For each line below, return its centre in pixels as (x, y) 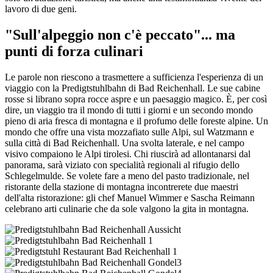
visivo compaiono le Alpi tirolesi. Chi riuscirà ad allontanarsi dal (128, 154)
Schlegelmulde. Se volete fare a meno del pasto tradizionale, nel (127, 175)
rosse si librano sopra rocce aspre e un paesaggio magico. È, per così (136, 99)
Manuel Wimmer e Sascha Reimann (186, 197)
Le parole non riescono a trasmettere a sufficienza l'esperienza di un (134, 77)
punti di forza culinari (74, 51)
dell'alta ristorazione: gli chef (61, 197)
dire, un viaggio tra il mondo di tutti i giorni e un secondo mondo (129, 110)
